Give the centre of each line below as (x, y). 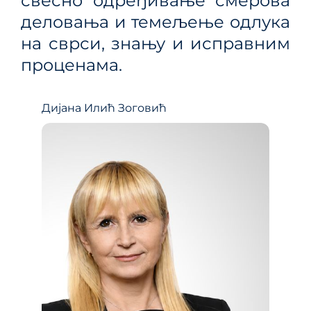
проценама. (72, 65)
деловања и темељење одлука (155, 22)
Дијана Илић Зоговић (104, 108)
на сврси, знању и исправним (155, 43)
